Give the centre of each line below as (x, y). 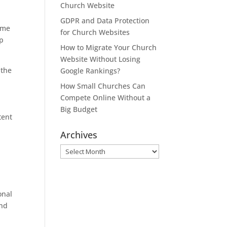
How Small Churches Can (103, 86)
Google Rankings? (90, 71)
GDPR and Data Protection (105, 21)
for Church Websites (95, 32)
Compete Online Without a (106, 98)
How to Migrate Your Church (109, 47)
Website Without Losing (101, 59)
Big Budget (79, 109)
